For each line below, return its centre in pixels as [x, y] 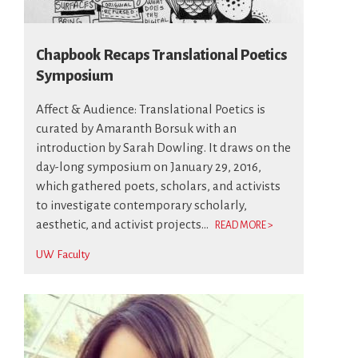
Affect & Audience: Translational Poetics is [151, 109]
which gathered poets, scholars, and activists [158, 186]
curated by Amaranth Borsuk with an [136, 128]
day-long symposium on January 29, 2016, [149, 167]
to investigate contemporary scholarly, [141, 205]
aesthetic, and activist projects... [123, 224]
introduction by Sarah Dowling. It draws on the [163, 147]
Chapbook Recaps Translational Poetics [161, 55]
